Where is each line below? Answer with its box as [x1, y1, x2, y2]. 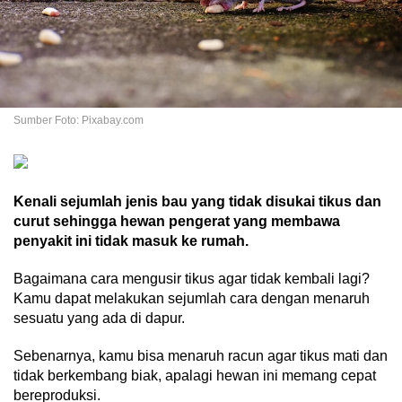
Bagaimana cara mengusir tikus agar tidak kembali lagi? [13, 271, 370, 287]
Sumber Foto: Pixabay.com [13, 114, 144, 127]
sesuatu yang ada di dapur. [13, 310, 185, 327]
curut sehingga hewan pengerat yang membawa [13, 214, 340, 230]
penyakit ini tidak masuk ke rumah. [13, 233, 249, 249]
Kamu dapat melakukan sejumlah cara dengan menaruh [13, 291, 370, 307]
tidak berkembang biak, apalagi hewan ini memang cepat [13, 368, 376, 384]
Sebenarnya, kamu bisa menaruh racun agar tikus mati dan [13, 348, 388, 364]
